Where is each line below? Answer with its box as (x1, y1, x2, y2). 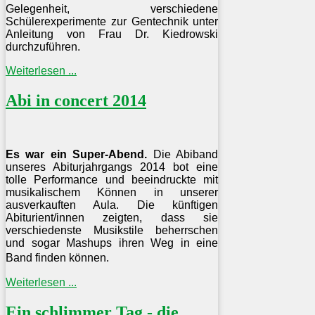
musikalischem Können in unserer (6, 186, 219, 198)
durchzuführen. (6, 41, 80, 53)
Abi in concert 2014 (6, 91, 146, 110)
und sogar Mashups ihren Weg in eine (6, 236, 219, 249)
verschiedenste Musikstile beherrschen (6, 224, 219, 236)
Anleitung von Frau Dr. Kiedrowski (6, 28, 219, 41)
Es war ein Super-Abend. (6, 148, 153, 160)
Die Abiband (153, 148, 219, 160)
